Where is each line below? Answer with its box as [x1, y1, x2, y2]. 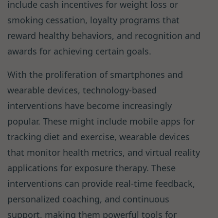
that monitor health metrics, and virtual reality [7, 146, 200, 159]
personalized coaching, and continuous [7, 193, 169, 205]
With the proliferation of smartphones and [7, 69, 183, 81]
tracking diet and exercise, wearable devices [7, 131, 190, 143]
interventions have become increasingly [7, 100, 172, 112]
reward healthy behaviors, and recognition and [7, 30, 200, 42]
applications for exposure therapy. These [7, 162, 176, 174]
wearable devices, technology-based [7, 84, 157, 96]
